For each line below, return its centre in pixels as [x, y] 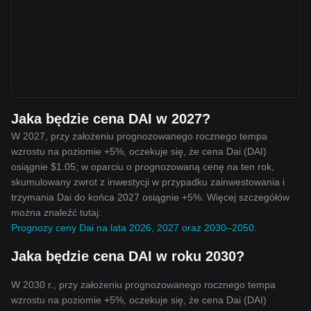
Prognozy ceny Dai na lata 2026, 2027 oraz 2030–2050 [133, 228]
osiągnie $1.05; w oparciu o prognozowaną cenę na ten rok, [143, 167]
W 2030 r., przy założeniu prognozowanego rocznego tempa [143, 285]
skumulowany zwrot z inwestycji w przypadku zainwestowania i [148, 182]
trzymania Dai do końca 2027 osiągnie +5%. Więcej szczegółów [150, 197]
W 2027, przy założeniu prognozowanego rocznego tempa [139, 136]
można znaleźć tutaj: [56, 212]
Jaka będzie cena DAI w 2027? [111, 119]
